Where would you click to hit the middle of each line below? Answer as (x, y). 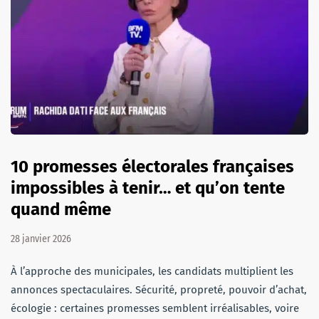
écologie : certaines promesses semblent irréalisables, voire (155, 308)
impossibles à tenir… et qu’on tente (148, 188)
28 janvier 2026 (41, 239)
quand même (61, 209)
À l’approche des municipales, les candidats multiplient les (152, 271)
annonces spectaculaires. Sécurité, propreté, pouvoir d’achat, (159, 289)
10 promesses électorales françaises (152, 166)
